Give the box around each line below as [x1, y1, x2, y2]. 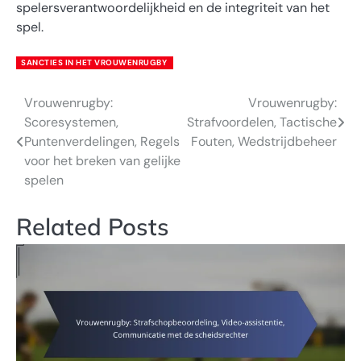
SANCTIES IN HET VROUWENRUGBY [21, 56, 167, 68]
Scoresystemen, [24, 113, 118, 131]
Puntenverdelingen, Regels [24, 132, 180, 150]
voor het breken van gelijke [24, 151, 180, 169]
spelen [24, 171, 64, 189]
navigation [15, 123, 113, 148]
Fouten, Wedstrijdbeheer [191, 132, 337, 150]
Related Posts [16, 211, 169, 241]
